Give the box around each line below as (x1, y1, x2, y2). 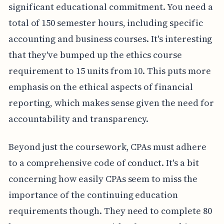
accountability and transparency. (8, 112, 149, 125)
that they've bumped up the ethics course (8, 48, 182, 61)
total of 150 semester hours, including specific (8, 16, 203, 29)
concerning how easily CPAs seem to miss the (8, 172, 197, 185)
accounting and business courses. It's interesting (8, 32, 212, 45)
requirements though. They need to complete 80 (8, 204, 212, 217)
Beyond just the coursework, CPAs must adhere (8, 140, 206, 153)
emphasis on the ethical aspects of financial (8, 80, 193, 93)
